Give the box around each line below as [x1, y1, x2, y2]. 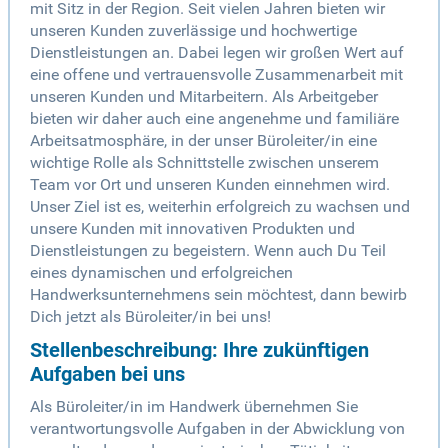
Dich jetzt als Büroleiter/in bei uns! [30, 307, 271, 327]
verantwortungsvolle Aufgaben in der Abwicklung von [30, 419, 405, 439]
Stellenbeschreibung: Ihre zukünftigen [30, 338, 369, 363]
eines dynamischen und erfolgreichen [30, 263, 293, 283]
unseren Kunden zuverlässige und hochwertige [30, 21, 357, 41]
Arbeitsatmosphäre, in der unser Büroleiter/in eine [30, 131, 377, 151]
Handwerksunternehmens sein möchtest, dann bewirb [30, 285, 407, 305]
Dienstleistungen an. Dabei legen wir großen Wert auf [30, 43, 404, 63]
